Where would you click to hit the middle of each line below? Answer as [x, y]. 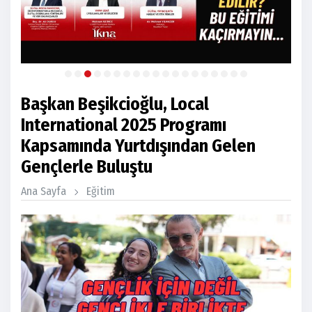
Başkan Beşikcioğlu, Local [115, 104]
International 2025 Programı [124, 125]
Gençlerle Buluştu [87, 167]
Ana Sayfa [44, 192]
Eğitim [101, 192]
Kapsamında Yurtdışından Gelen [138, 146]
